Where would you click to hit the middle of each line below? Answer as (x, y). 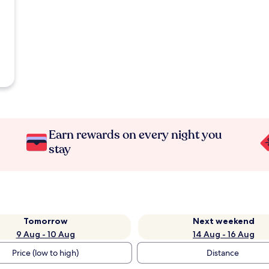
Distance (223, 253)
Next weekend (224, 221)
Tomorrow (45, 221)
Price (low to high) (45, 253)
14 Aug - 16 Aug (224, 234)
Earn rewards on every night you (136, 135)
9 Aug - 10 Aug (45, 234)
